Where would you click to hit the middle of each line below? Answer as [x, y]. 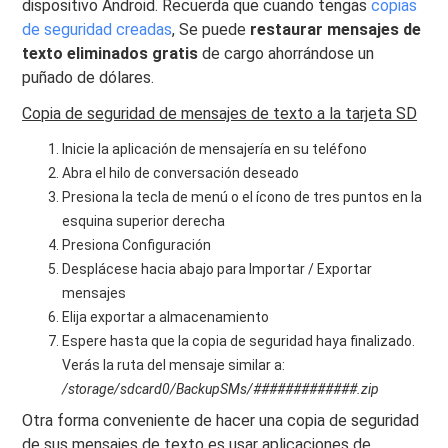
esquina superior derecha [144, 221]
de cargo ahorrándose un [288, 54]
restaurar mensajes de [336, 30]
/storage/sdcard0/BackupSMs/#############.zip [221, 389]
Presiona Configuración [137, 245]
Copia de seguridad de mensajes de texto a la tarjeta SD [220, 114]
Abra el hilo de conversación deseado [181, 173]
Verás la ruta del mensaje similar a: [174, 365]
